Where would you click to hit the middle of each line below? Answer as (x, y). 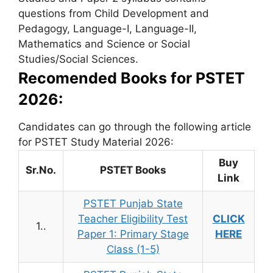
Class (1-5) (133, 250)
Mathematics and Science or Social (104, 44)
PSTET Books (133, 170)
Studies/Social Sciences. (78, 59)
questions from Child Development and (114, 14)
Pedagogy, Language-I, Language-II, (108, 29)
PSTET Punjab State (133, 204)
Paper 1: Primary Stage (133, 234)
